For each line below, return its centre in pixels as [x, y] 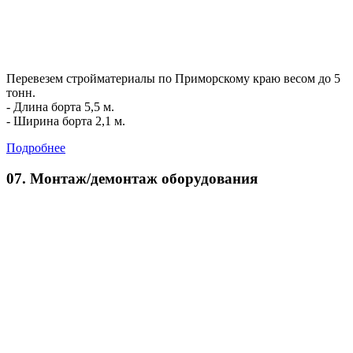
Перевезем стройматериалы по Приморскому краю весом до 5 [173, 78]
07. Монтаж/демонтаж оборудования [132, 178]
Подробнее [36, 147]
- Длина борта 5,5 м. [60, 106]
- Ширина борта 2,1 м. [66, 121]
